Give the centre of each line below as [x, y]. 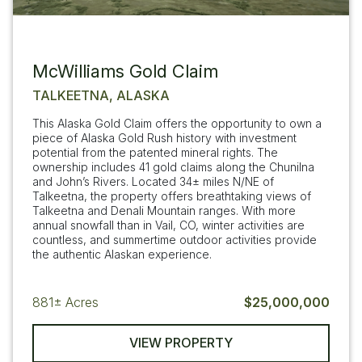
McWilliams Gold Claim [125, 71]
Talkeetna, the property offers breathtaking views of [172, 196]
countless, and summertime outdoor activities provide [175, 239]
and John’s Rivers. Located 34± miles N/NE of [153, 181]
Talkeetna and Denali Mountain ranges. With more [164, 210]
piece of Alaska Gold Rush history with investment [164, 137]
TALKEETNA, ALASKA [101, 95]
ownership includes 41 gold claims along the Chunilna [173, 166]
